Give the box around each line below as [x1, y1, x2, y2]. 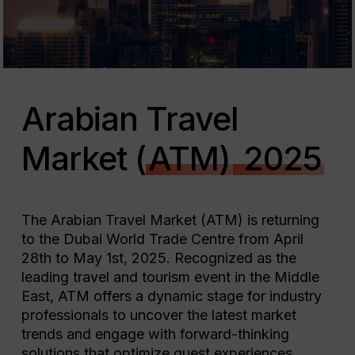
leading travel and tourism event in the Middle [21, 269, 319, 285]
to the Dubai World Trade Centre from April [21, 231, 303, 247]
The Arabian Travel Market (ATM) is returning [21, 212, 319, 228]
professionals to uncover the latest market [21, 307, 296, 323]
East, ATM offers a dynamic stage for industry [21, 288, 322, 304]
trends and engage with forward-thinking [21, 326, 289, 342]
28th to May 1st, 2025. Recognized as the [21, 250, 296, 266]
